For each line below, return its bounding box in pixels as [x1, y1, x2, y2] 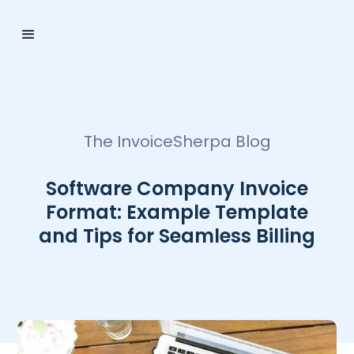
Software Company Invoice [46, 175, 308, 201]
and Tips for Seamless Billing [39, 223, 315, 249]
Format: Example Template [46, 199, 308, 225]
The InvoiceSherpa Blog [83, 130, 271, 153]
